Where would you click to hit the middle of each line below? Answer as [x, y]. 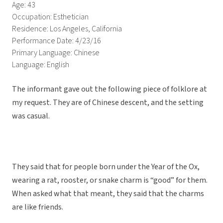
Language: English [41, 65]
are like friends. [38, 207]
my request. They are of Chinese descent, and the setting [108, 103]
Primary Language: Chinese [56, 53]
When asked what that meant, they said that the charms [108, 194]
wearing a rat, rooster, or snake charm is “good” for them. [110, 180]
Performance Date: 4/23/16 [56, 41]
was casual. [31, 116]
